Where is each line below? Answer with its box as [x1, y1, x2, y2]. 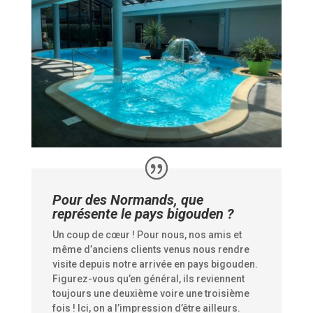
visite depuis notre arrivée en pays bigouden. [52, 259, 258, 270]
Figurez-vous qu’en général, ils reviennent [52, 273, 245, 285]
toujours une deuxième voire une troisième [52, 288, 249, 300]
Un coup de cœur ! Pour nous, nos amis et [52, 229, 242, 241]
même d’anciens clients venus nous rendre [52, 244, 249, 256]
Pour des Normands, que [52, 191, 203, 209]
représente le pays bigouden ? [52, 205, 234, 223]
